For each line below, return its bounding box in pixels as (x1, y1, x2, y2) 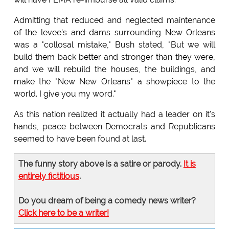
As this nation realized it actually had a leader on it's (13, 109, 216, 120)
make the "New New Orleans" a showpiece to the (13, 77, 216, 87)
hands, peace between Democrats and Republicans (13, 122, 216, 132)
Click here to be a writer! (18, 208, 109, 218)
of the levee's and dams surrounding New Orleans (13, 28, 216, 38)
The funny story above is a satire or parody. (18, 159, 184, 169)
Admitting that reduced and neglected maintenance (13, 15, 216, 26)
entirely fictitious (18, 171, 79, 181)
